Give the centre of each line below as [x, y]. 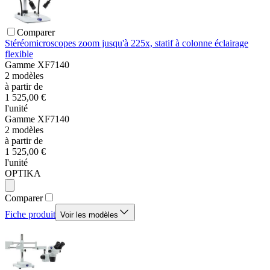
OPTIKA [23, 174]
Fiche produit [30, 215]
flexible [19, 54]
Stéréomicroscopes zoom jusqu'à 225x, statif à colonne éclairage [127, 43]
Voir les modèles [89, 215]
